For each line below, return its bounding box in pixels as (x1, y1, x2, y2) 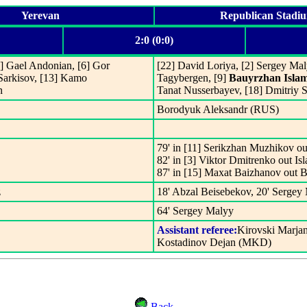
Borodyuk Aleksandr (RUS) (157, 103, 279, 115)
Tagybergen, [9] (157, 72, 229, 84)
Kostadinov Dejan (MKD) (157, 236, 271, 248)
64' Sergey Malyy (157, 205, 234, 217)
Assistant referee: (157, 224, 237, 236)
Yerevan (21, 10, 60, 21)
